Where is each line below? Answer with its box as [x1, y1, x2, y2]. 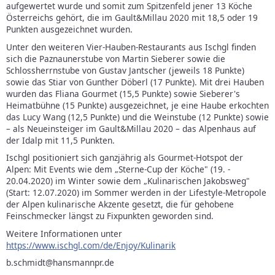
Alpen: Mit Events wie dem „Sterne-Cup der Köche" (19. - [6, 163, 230, 176]
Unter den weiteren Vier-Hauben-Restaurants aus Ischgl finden [6, 41, 256, 53]
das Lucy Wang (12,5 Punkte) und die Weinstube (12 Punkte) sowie [6, 110, 269, 123]
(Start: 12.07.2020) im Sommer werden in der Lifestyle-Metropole [6, 187, 266, 199]
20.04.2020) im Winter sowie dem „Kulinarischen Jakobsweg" [6, 175, 250, 187]
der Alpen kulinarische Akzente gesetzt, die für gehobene [6, 198, 234, 211]
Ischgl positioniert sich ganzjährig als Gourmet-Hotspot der [6, 152, 243, 164]
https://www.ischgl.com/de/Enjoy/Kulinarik [6, 239, 176, 251]
